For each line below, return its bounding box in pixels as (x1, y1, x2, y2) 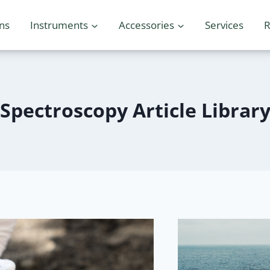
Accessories (119, 18, 174, 32)
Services (205, 18, 243, 32)
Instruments (30, 18, 88, 32)
